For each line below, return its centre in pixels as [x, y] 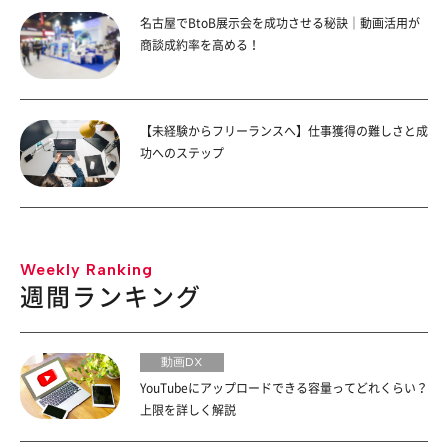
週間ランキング [111, 296]
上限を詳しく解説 [188, 409]
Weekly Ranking [86, 269]
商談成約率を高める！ [200, 45]
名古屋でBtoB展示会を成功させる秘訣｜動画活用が [280, 23]
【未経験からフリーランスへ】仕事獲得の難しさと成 [284, 130]
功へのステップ [182, 152]
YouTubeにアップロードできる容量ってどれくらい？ [284, 387]
